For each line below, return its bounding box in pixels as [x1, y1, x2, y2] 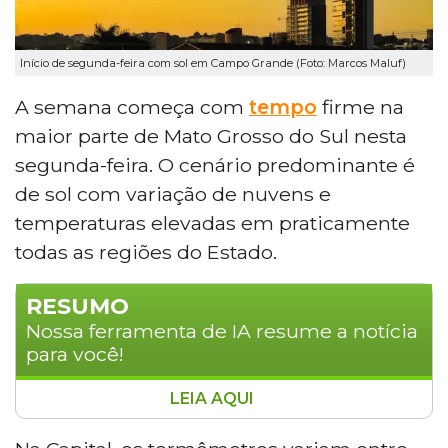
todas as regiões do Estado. [15, 239, 277, 264]
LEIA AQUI [170, 388, 258, 408]
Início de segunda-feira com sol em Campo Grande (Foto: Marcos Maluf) [20, 56, 406, 71]
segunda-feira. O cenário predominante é [15, 152, 415, 177]
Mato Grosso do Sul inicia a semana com [36, 410, 398, 432]
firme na [317, 94, 404, 119]
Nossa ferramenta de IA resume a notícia [26, 318, 418, 343]
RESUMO [26, 292, 129, 320]
